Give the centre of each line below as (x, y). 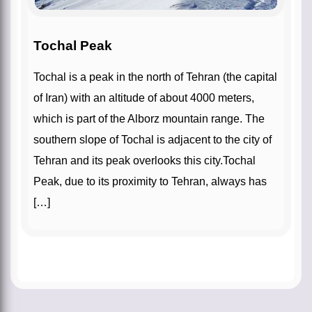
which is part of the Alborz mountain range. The (149, 118)
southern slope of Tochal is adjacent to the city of (153, 139)
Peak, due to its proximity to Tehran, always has (150, 181)
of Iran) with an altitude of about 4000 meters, (144, 97)
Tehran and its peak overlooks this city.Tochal (145, 160)
